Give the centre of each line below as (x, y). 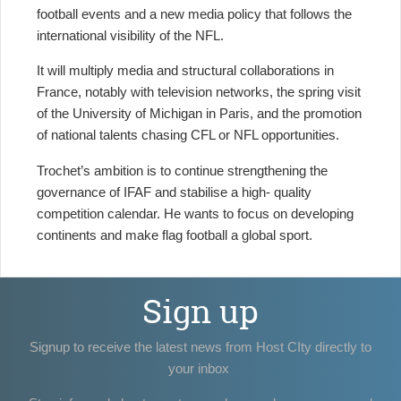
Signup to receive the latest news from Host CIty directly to (200, 346)
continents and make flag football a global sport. (175, 235)
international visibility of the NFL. (130, 35)
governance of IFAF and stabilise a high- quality (174, 192)
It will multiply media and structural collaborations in (185, 71)
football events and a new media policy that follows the (194, 13)
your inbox (200, 368)
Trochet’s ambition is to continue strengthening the (182, 170)
